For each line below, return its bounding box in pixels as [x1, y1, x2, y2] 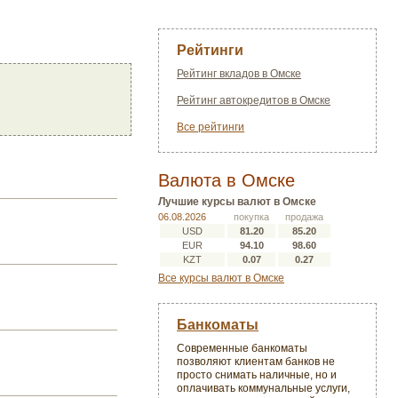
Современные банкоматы [177, 342, 307, 354]
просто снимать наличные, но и [177, 369, 337, 381]
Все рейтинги [177, 121, 244, 133]
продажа [284, 211, 323, 222]
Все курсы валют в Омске [158, 272, 284, 284]
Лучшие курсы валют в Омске [158, 195, 316, 208]
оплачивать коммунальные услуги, [177, 382, 350, 394]
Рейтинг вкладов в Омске [177, 68, 301, 80]
